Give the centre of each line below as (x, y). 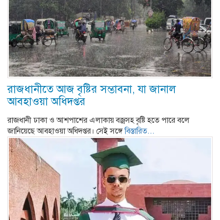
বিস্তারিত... (140, 131)
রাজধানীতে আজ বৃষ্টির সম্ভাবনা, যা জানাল (92, 89)
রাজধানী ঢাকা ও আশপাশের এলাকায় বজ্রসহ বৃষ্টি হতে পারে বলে (98, 120)
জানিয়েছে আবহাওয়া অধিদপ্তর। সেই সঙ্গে (66, 131)
